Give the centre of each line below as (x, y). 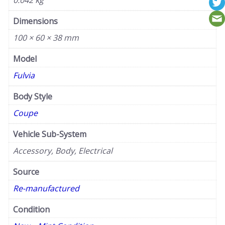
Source (26, 172)
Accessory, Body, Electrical (63, 151)
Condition (31, 210)
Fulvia (24, 76)
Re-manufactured (46, 189)
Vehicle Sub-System (50, 134)
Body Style (33, 97)
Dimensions (35, 21)
